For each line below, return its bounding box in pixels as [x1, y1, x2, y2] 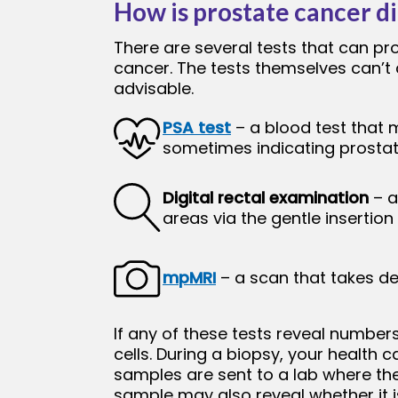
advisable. [114, 77, 194, 100]
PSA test [163, 115, 231, 139]
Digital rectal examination [163, 186, 369, 209]
